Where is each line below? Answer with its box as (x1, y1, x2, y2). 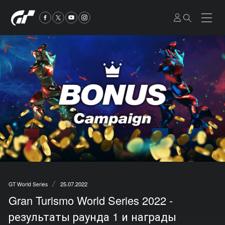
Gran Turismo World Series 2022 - (8, 192, 173, 208)
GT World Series (8, 180, 48, 188)
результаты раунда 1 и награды (8, 208, 176, 224)
